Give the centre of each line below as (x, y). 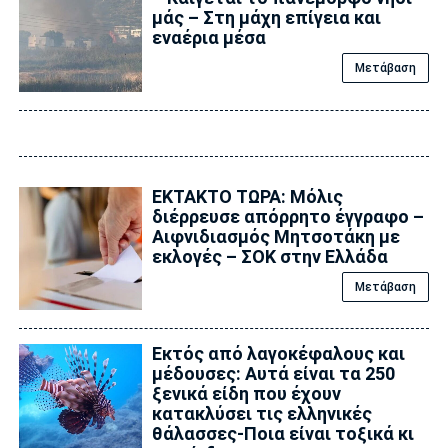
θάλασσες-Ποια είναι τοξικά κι (282, 433)
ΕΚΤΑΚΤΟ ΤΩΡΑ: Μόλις (247, 196)
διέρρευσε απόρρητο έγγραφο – (287, 216)
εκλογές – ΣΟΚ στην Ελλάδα (269, 256)
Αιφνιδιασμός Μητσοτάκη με (275, 236)
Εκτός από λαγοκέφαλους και (278, 353)
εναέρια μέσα (208, 38)
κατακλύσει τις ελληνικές (261, 413)
